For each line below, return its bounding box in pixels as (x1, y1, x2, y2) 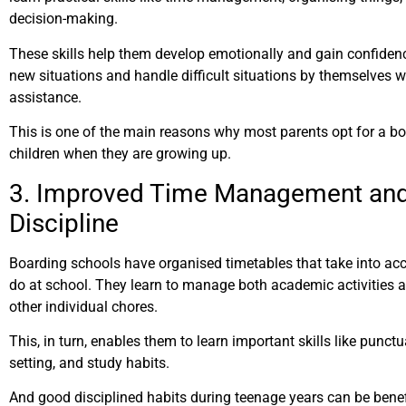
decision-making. (9, 10, 118, 28)
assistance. (9, 88, 82, 106)
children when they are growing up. (9, 145, 231, 163)
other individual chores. (9, 297, 158, 315)
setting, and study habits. (9, 354, 173, 372)
